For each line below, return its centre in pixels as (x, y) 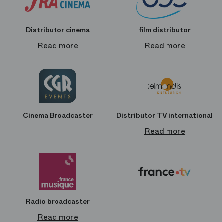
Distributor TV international (165, 115)
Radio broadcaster (57, 201)
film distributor (165, 29)
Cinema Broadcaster (57, 115)
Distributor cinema (57, 29)
